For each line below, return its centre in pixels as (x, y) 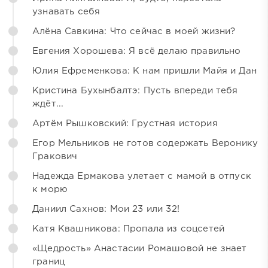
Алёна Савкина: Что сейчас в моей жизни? (134, 31)
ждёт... (48, 103)
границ (49, 261)
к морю (50, 189)
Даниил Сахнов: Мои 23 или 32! (106, 209)
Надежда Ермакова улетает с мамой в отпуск (142, 176)
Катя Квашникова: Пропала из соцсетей (129, 229)
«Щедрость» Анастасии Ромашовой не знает (140, 248)
